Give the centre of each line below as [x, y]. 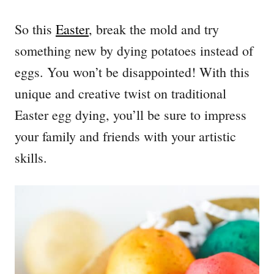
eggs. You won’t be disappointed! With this [132, 72]
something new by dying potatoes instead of [134, 50]
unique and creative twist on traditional [120, 93]
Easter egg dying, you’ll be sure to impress [131, 114]
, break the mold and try [154, 29]
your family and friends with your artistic [125, 136]
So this [35, 29]
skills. [31, 157]
